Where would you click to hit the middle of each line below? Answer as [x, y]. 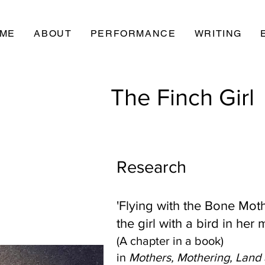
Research [151, 167]
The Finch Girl [182, 97]
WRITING [218, 33]
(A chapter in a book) [170, 241]
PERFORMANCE [133, 33]
